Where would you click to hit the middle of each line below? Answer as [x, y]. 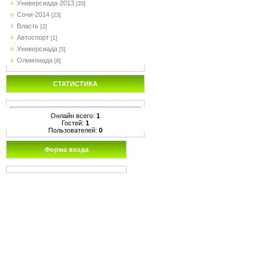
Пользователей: [74, 130]
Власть [28, 26]
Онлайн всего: [74, 115]
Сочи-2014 [33, 14]
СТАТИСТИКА [75, 84]
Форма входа [66, 149]
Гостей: [74, 123]
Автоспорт [33, 37]
